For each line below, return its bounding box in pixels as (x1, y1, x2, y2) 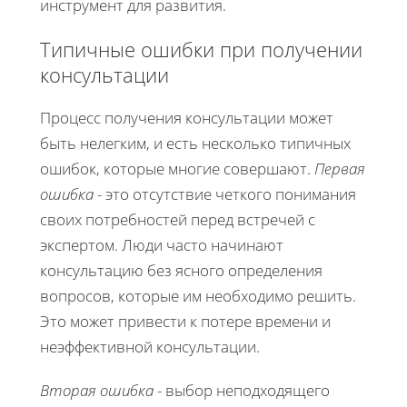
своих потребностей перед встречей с (40, 208, 315, 230)
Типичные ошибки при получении (40, 35, 362, 63)
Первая (314, 157, 365, 179)
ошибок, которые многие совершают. (40, 157, 314, 179)
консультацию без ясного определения (40, 259, 323, 281)
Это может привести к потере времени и (40, 310, 331, 332)
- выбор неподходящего (154, 379, 330, 401)
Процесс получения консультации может (40, 106, 333, 128)
